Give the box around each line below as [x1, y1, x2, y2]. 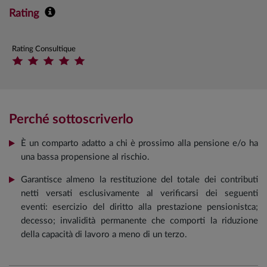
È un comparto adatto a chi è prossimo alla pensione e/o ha [21, 139, 258, 148]
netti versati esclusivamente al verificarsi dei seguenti [21, 189, 258, 198]
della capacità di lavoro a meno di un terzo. [21, 230, 187, 239]
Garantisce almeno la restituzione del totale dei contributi [21, 175, 258, 184]
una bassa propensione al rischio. [21, 153, 150, 162]
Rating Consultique [12, 45, 76, 53]
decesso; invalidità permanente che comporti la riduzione [21, 216, 258, 225]
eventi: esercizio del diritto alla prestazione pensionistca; [21, 203, 258, 212]
